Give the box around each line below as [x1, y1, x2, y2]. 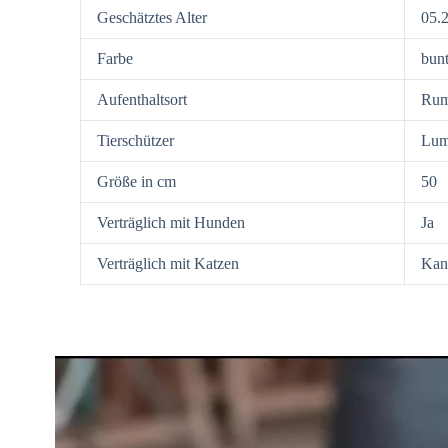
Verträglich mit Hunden [97, 214, 245, 231]
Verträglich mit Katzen [97, 255, 239, 272]
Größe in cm [97, 173, 176, 190]
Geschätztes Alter [97, 9, 207, 26]
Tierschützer [97, 132, 174, 149]
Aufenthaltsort [97, 91, 187, 108]
